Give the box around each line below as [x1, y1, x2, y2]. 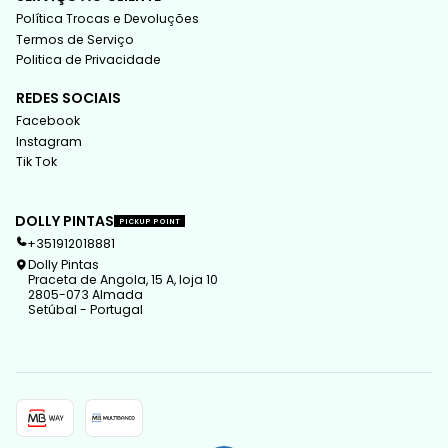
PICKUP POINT [119, 216, 181, 226]
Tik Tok [16, 153, 58, 171]
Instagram [16, 132, 83, 150]
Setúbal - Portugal [27, 300, 143, 318]
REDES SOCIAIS [16, 88, 122, 109]
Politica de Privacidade [16, 51, 162, 69]
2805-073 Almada [27, 285, 143, 303]
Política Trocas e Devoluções [16, 10, 200, 28]
